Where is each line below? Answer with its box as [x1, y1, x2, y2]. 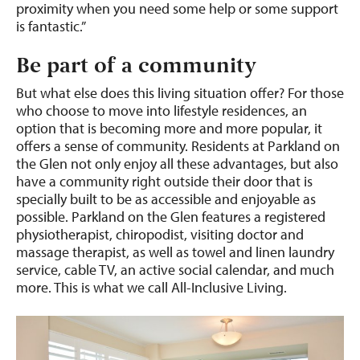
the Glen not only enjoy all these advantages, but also [16, 154, 338, 173]
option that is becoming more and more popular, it [16, 119, 322, 137]
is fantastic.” [16, 17, 86, 35]
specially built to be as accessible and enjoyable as [16, 190, 316, 208]
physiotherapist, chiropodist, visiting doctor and [16, 225, 304, 243]
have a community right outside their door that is [16, 172, 313, 190]
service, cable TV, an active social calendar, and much [16, 260, 334, 279]
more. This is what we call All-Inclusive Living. [16, 278, 287, 297]
